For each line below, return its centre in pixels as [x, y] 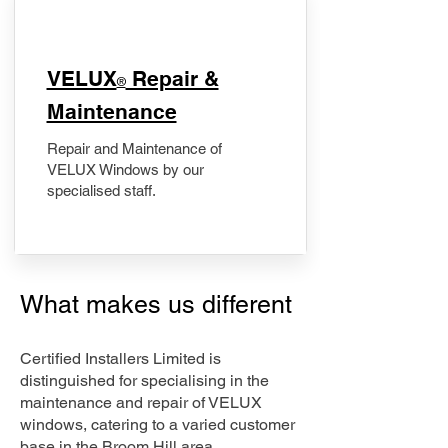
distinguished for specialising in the [144, 380]
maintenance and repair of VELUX [141, 402]
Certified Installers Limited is [120, 358]
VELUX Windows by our [125, 169]
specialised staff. [101, 190]
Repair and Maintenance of [134, 148]
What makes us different [159, 304]
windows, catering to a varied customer [157, 424]
